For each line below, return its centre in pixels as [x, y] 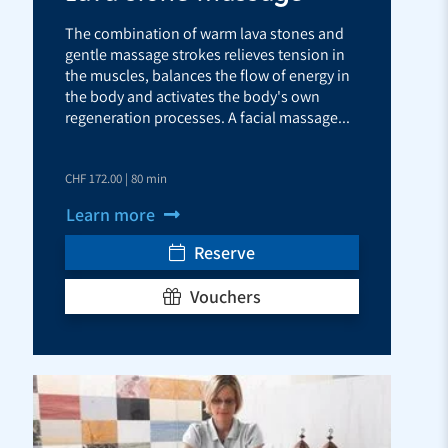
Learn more [112, 214]
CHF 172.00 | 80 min [116, 178]
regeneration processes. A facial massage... [207, 117]
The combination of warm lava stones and [204, 33]
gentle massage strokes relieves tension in [205, 54]
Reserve [222, 252]
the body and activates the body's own [192, 96]
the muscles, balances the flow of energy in [207, 75]
